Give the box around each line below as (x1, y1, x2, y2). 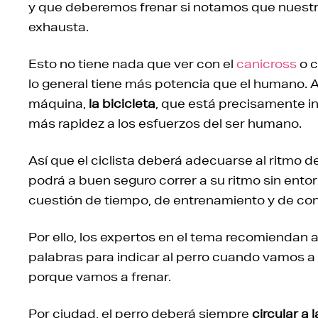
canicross (236, 55, 297, 71)
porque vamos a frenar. (28, 268, 171, 284)
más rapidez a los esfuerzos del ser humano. (28, 115, 302, 131)
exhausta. (28, 18, 89, 34)
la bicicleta (89, 95, 155, 111)
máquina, (28, 95, 89, 111)
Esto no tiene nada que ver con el (28, 55, 236, 71)
